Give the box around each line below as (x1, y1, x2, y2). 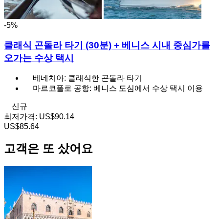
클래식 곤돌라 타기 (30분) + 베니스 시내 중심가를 (4, 40, 210, 50)
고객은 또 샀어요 (4, 142, 93, 155)
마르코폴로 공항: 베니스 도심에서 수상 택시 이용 (33, 84, 203, 93)
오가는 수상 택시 (4, 52, 74, 63)
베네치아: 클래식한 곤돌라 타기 (33, 74, 142, 83)
